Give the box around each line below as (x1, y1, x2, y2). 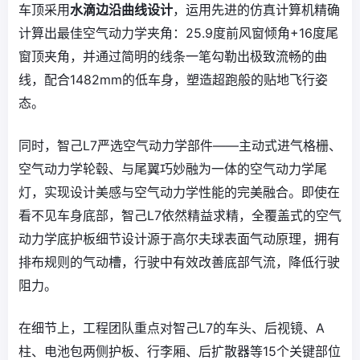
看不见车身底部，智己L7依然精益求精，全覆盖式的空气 (18, 207, 342, 223)
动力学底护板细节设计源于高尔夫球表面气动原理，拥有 (18, 230, 340, 247)
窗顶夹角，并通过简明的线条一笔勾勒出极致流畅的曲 (18, 47, 327, 64)
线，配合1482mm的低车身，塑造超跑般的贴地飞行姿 (18, 71, 328, 88)
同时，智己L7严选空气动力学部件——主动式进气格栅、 (18, 137, 342, 153)
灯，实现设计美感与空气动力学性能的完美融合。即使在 (18, 183, 340, 200)
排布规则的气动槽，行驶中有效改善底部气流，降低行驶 (18, 253, 340, 270)
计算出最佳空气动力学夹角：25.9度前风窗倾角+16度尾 (18, 24, 338, 41)
